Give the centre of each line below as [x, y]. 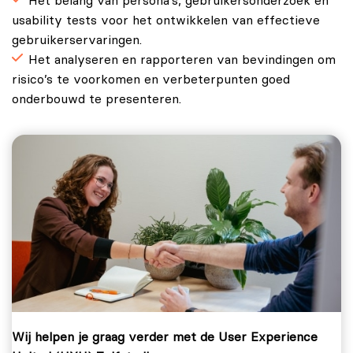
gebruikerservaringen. [77, 41]
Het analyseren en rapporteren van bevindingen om [182, 60]
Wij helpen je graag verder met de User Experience [165, 338]
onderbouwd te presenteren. [97, 100]
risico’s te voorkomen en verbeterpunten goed [151, 80]
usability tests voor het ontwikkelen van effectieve [166, 21]
